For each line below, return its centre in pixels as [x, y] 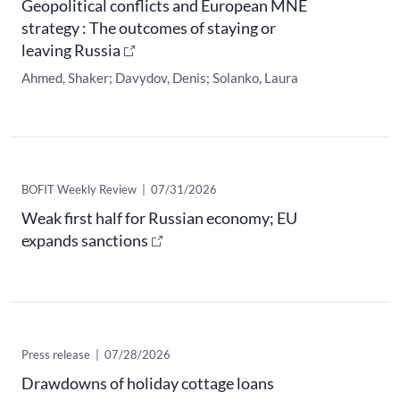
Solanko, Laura [255, 77]
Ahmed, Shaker [65, 77]
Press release [56, 354]
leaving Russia [71, 50]
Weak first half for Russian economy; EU [159, 217]
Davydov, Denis [161, 77]
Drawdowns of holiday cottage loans [148, 383]
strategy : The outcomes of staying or [149, 27]
